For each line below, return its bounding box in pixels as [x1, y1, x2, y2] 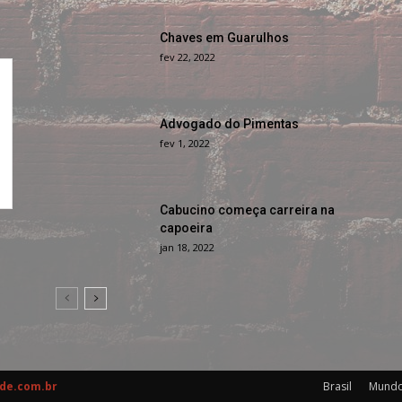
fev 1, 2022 [160, 136, 210, 150]
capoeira [160, 221, 213, 235]
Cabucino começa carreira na [160, 203, 335, 217]
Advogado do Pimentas [160, 117, 299, 131]
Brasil [323, 379, 352, 394]
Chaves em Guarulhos [160, 31, 289, 45]
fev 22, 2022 [160, 50, 215, 64]
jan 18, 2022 [160, 240, 214, 254]
